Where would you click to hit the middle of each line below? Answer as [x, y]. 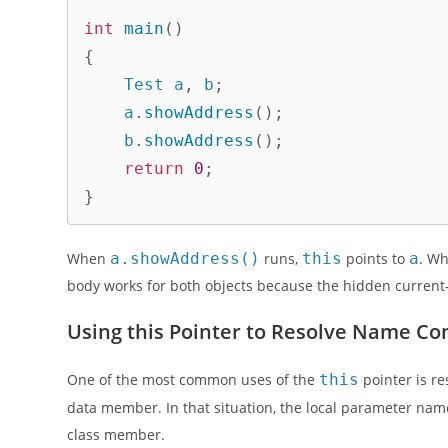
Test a [154, 85]
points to [376, 259]
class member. [116, 435]
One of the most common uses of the [193, 380]
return [154, 169]
